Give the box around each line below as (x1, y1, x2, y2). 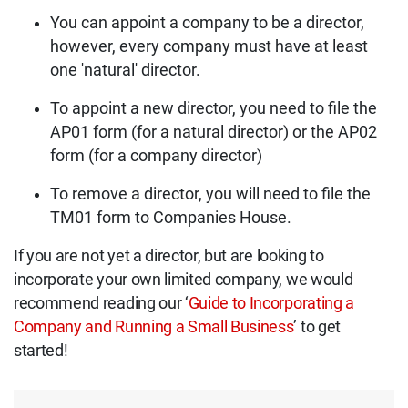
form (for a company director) (50, 147, 262, 166)
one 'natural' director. (50, 61, 200, 80)
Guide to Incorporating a (188, 294, 354, 313)
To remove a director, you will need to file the (50, 185, 371, 204)
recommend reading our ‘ (14, 294, 189, 313)
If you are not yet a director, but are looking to (14, 247, 324, 266)
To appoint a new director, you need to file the (50, 99, 377, 118)
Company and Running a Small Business (14, 318, 294, 337)
